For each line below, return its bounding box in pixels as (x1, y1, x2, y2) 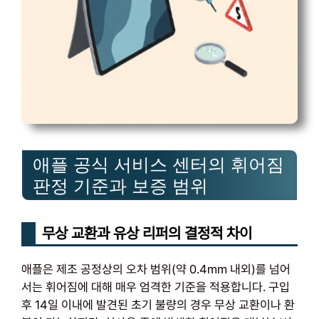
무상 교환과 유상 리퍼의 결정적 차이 (42, 224, 252, 242)
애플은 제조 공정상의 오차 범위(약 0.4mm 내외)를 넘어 (21, 262, 291, 276)
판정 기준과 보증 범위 (33, 176, 208, 196)
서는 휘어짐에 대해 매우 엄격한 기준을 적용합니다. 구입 (21, 280, 290, 294)
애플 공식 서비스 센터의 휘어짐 (33, 155, 284, 174)
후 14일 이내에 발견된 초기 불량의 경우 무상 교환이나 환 (21, 298, 295, 312)
